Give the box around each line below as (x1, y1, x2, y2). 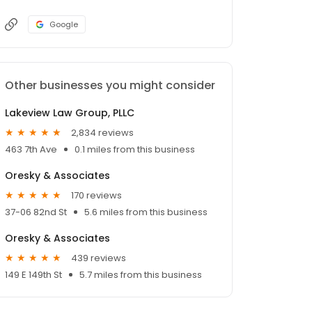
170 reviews (71, 188, 122, 202)
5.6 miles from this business (84, 205, 208, 219)
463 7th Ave (5, 143, 57, 157)
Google (49, 19, 78, 31)
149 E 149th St (5, 268, 62, 282)
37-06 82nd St (5, 205, 67, 219)
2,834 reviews (71, 125, 134, 139)
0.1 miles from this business (75, 143, 195, 157)
